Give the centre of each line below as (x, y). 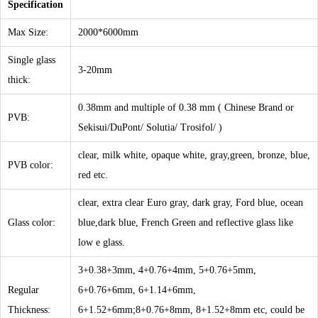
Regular (23, 290)
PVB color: (31, 165)
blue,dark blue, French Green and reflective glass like (186, 222)
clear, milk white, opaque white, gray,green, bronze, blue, (194, 155)
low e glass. (102, 242)
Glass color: (32, 222)
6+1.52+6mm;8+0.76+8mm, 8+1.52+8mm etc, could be (191, 309)
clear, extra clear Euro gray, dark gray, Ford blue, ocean (191, 202)
